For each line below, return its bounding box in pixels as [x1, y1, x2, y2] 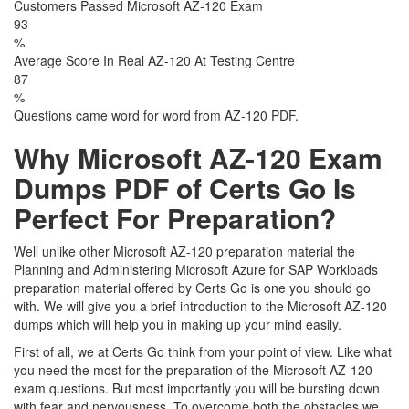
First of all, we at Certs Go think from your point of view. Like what [14, 342, 392, 361]
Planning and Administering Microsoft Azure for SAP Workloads [14, 260, 378, 278]
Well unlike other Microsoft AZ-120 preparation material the [14, 242, 355, 260]
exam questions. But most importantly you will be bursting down [14, 379, 380, 397]
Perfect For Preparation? [14, 198, 336, 237]
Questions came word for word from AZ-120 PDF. [14, 106, 299, 124]
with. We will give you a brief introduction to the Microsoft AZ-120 [14, 297, 387, 315]
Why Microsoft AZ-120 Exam [14, 138, 383, 177]
